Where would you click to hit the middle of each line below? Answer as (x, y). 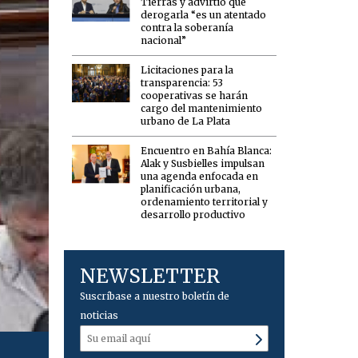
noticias (99, 315)
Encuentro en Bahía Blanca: (207, 151)
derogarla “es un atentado (204, 14)
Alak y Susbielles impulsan (203, 164)
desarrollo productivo (193, 215)
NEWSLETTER (150, 276)
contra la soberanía (187, 27)
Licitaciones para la (187, 70)
